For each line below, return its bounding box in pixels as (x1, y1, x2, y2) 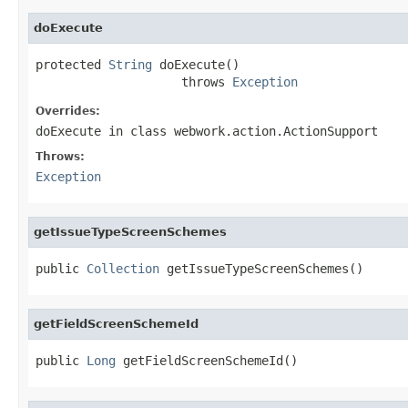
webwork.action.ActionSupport (174, 123, 378, 138)
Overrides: (36, 104, 100, 117)
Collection (87, 260, 159, 276)
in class (101, 123, 174, 138)
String (108, 56, 152, 72)
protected (36, 56, 108, 72)
